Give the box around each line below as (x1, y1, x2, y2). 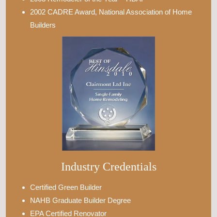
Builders (30, 20, 56, 29)
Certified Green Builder (30, 183, 102, 191)
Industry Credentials (61, 160, 156, 173)
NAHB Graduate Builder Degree (30, 196, 131, 204)
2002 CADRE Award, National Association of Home (30, 7, 192, 16)
